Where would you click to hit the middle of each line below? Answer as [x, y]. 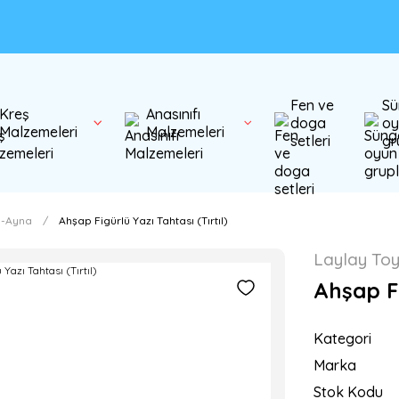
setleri [310, 141]
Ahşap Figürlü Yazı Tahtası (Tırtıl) [143, 220]
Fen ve [312, 105]
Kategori [342, 338]
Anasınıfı [173, 114]
